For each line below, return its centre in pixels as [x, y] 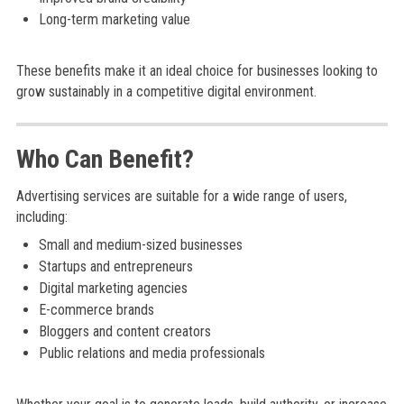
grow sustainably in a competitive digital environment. [166, 92]
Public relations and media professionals [151, 353]
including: [41, 217]
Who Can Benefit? [105, 159]
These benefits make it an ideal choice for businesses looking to [197, 71]
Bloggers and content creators [124, 331]
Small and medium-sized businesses [140, 245]
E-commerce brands [96, 310]
